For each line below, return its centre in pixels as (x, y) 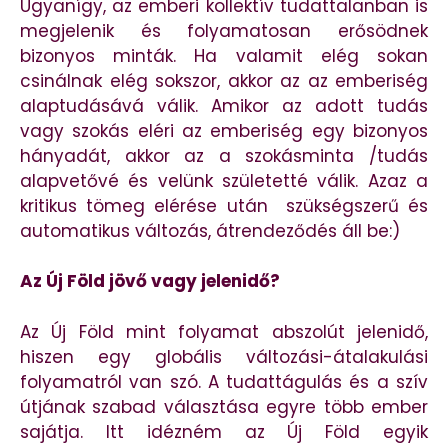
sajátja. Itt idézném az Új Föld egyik (224, 431)
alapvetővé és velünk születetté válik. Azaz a (224, 180)
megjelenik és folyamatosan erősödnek (224, 30)
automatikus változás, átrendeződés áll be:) (210, 230)
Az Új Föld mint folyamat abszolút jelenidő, (224, 331)
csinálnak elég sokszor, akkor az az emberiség (224, 80)
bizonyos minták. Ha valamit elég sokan (224, 55)
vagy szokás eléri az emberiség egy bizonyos (224, 130)
